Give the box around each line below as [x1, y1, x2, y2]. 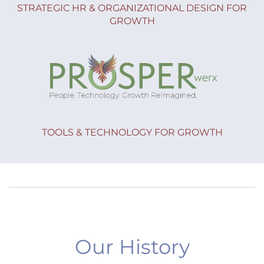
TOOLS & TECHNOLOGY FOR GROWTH [41, 126, 223, 138]
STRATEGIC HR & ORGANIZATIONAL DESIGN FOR [17, 2, 247, 14]
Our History [74, 234, 190, 259]
